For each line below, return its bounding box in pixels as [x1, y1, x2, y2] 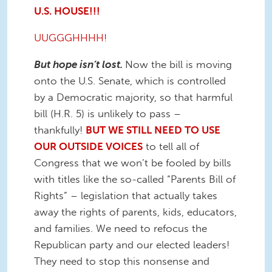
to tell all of [143, 140, 199, 152]
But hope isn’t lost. [34, 58, 125, 70]
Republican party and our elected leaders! [34, 238, 229, 251]
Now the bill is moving [125, 58, 232, 70]
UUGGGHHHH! [34, 31, 107, 44]
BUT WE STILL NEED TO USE [86, 123, 220, 136]
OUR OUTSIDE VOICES [34, 140, 143, 152]
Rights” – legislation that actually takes [34, 189, 217, 202]
